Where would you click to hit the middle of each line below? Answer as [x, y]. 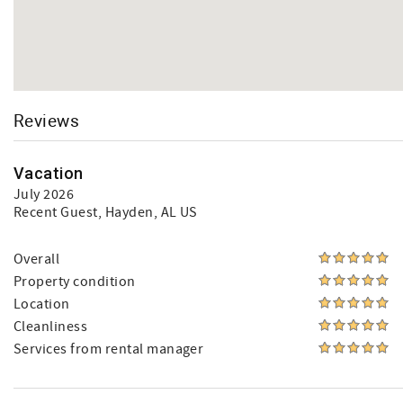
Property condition [75, 282]
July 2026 [44, 194]
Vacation [49, 173]
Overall [37, 259]
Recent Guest [56, 212]
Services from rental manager [109, 349]
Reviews [47, 120]
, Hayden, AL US [148, 212]
